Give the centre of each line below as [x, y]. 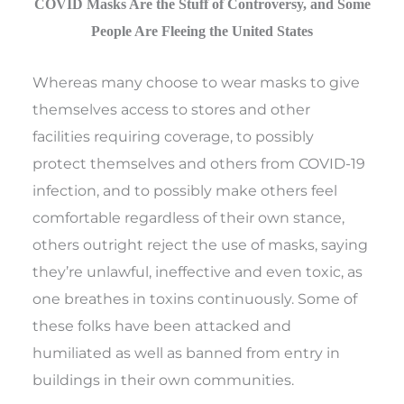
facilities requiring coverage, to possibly [174, 136]
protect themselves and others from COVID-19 [199, 163]
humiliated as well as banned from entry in [187, 352]
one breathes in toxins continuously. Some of [195, 298]
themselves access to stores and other [172, 109]
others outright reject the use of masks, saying [201, 244]
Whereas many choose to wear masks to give [197, 82]
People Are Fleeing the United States [202, 31]
